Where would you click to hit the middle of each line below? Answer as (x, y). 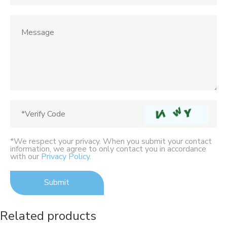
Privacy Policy (65, 157)
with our (26, 157)
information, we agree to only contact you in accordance (108, 149)
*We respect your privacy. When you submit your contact (111, 142)
